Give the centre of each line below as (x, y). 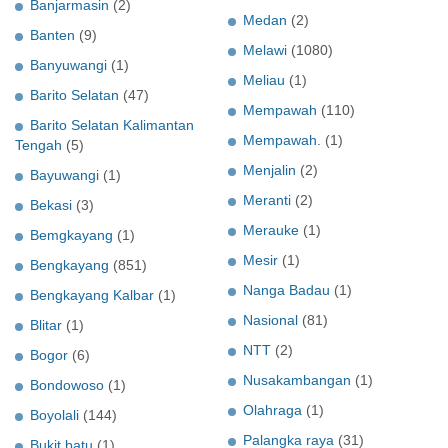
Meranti (267, 200)
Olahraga (272, 410)
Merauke (271, 230)
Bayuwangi (64, 175)
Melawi (265, 50)
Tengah (38, 145)
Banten (52, 35)
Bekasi (51, 205)
